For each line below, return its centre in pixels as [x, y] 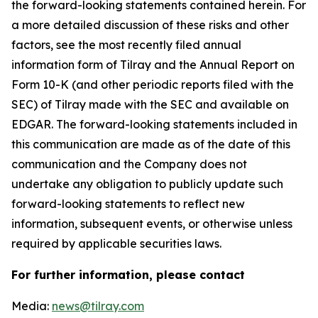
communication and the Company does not [129, 164]
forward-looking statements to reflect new [128, 204]
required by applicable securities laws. [119, 244]
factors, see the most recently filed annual [126, 45]
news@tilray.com [98, 306]
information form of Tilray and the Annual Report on [153, 65]
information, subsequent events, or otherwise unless [152, 224]
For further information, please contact [128, 275]
